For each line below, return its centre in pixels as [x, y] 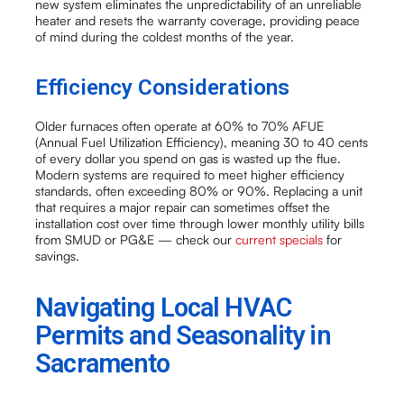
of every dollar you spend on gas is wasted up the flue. [188, 158]
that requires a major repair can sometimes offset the [183, 207]
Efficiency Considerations [163, 87]
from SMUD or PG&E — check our [136, 239]
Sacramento [103, 364]
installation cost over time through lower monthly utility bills [200, 223]
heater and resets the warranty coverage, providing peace [198, 21]
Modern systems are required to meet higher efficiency [190, 174]
